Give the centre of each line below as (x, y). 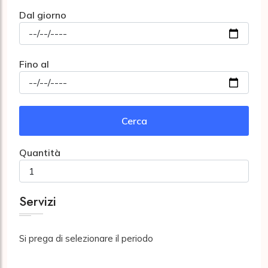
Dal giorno (43, 15)
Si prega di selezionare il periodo (86, 238)
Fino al (34, 64)
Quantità (40, 153)
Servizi (38, 202)
